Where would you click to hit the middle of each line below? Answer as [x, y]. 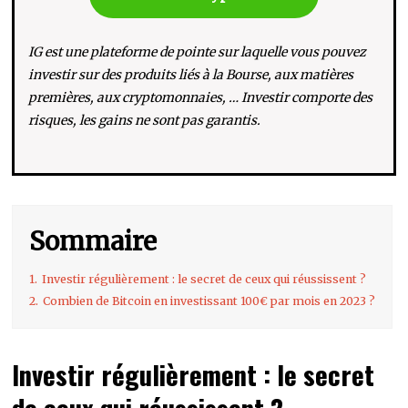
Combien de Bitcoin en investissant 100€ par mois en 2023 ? [209, 301]
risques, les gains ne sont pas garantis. [145, 121]
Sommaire [93, 242]
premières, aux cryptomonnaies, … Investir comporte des [201, 98]
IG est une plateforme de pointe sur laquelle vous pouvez [198, 52]
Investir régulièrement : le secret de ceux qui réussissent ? [204, 280]
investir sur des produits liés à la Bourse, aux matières [191, 75]
